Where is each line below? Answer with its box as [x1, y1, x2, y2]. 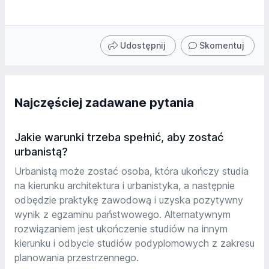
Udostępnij [120, 40, 166, 51]
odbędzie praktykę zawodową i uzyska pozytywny [14, 194, 243, 207]
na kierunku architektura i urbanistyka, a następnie [14, 180, 235, 192]
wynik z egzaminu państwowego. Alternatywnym [14, 208, 231, 221]
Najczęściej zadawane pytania [14, 95, 194, 110]
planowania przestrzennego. [14, 252, 139, 264]
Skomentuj [199, 40, 244, 51]
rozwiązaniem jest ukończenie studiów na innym [14, 223, 228, 235]
